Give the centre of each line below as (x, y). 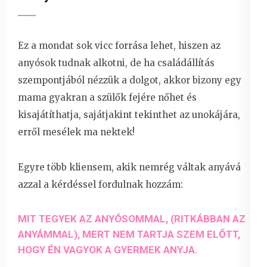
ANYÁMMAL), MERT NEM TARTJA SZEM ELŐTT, (129, 235)
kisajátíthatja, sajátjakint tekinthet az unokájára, (129, 115)
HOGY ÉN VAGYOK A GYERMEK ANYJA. (108, 250)
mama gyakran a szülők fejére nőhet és (107, 98)
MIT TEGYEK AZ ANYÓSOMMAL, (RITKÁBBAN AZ (132, 219)
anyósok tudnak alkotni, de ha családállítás (116, 63)
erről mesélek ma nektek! (76, 132)
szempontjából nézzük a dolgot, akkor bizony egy (130, 80)
